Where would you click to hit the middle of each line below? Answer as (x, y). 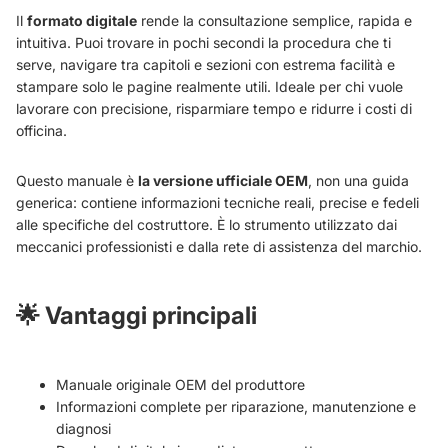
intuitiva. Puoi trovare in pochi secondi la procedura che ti (203, 43)
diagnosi (83, 429)
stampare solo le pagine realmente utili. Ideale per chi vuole (209, 87)
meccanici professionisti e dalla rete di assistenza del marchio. (219, 247)
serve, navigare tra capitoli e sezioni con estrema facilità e (205, 65)
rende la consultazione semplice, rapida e (274, 21)
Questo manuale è (77, 181)
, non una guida (358, 181)
